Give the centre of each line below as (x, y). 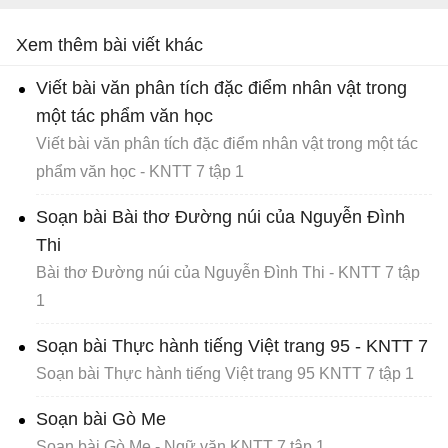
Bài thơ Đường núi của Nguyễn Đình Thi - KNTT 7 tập (228, 273)
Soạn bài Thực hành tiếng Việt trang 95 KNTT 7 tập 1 (225, 374)
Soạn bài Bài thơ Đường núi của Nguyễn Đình (220, 217)
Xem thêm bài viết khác (109, 45)
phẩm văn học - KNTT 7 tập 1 (140, 172)
